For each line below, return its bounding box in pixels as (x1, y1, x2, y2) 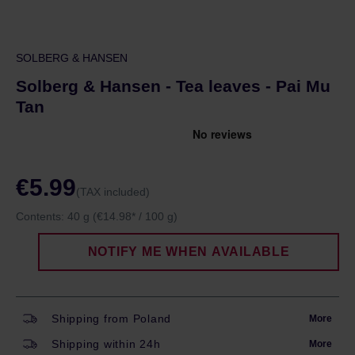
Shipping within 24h (52, 338, 161, 350)
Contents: (16, 210, 67, 223)
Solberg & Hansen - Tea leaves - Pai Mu (16, 77, 330, 95)
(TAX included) (76, 185, 150, 198)
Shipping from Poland (52, 312, 171, 325)
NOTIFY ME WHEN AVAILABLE (87, 245, 290, 258)
